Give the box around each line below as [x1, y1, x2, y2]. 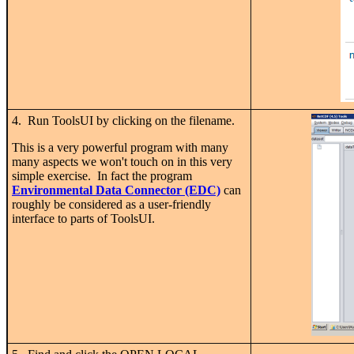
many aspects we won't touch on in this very [12, 154, 232, 168]
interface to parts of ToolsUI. [12, 211, 155, 225]
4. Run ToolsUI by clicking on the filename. [12, 113, 235, 127]
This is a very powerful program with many [12, 140, 228, 154]
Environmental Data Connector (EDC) [12, 183, 220, 197]
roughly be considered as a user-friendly [12, 197, 211, 211]
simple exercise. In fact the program [12, 168, 192, 183]
